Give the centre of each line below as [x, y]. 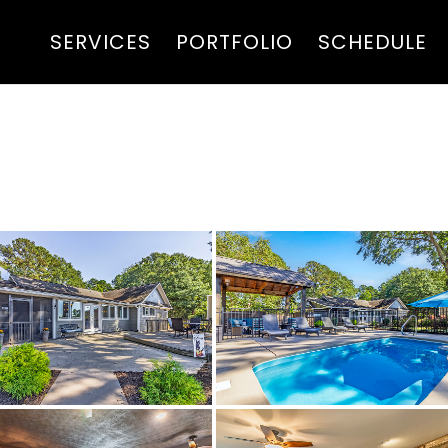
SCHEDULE [372, 42]
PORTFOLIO [234, 42]
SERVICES [100, 42]
